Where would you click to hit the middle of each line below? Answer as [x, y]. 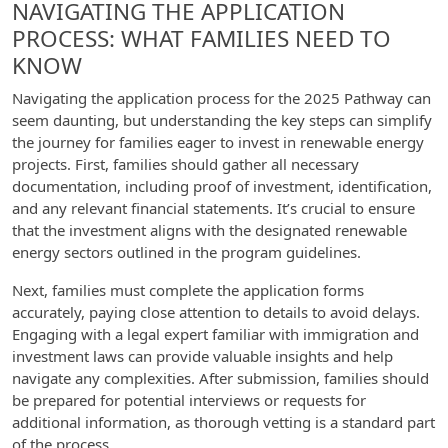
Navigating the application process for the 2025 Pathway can [221, 98]
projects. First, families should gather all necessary [185, 164]
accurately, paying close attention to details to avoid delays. [216, 312]
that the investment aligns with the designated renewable [209, 230]
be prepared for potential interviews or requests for [189, 400]
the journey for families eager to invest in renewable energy [218, 142]
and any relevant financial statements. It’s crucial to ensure [213, 208]
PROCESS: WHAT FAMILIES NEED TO [201, 38]
